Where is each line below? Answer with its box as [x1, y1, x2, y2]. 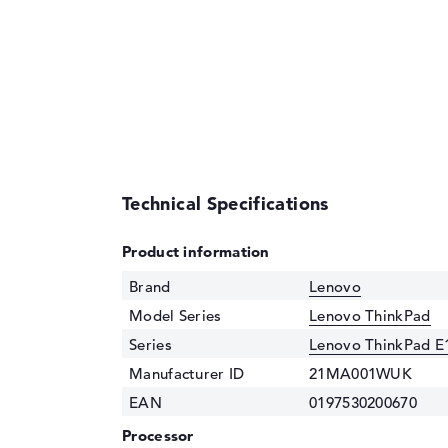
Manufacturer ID [129, 363, 245, 383]
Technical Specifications [122, 191, 329, 215]
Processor [122, 425, 194, 445]
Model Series [129, 305, 222, 325]
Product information [122, 241, 270, 261]
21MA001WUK [309, 363, 412, 383]
